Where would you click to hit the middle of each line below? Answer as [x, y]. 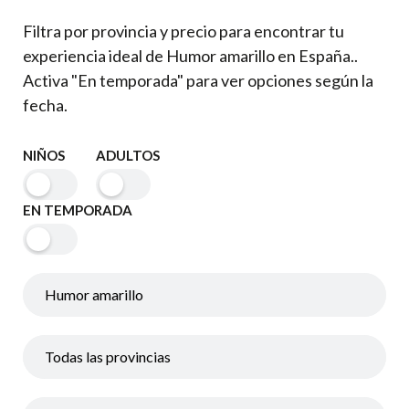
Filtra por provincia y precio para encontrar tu [184, 31]
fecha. [45, 105]
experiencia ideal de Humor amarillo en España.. [190, 56]
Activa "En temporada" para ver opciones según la [198, 80]
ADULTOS [128, 155]
